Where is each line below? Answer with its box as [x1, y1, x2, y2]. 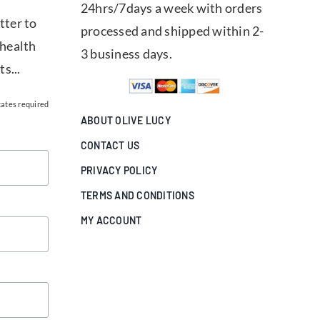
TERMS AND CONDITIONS [80, 189, 194, 202]
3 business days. [80, 46, 172, 61]
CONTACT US [80, 139, 140, 152]
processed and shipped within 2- [80, 23, 264, 39]
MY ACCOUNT [80, 214, 142, 227]
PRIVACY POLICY [80, 164, 158, 177]
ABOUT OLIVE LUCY [80, 114, 171, 127]
